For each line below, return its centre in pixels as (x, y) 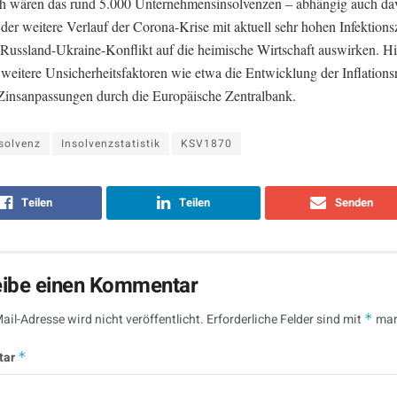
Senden (354, 202)
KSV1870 (206, 143)
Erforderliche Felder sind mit (285, 319)
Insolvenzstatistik (111, 143)
